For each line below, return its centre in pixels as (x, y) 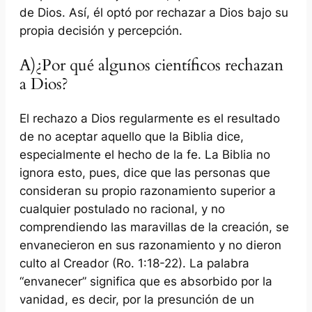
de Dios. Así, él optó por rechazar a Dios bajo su (154, 12)
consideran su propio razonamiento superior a (148, 191)
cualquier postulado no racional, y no (122, 209)
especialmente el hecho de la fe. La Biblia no (145, 155)
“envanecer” (53, 282)
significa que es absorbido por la (179, 282)
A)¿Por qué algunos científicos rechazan (151, 65)
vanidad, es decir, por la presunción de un (137, 300)
